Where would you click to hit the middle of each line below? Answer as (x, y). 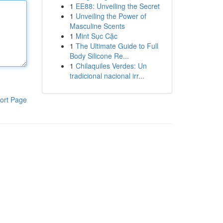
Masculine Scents (97, 26)
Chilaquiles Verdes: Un (111, 66)
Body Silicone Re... (99, 56)
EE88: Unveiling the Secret (117, 6)
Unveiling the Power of (111, 16)
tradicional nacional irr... (107, 76)
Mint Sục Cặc (96, 36)
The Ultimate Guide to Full (117, 46)
